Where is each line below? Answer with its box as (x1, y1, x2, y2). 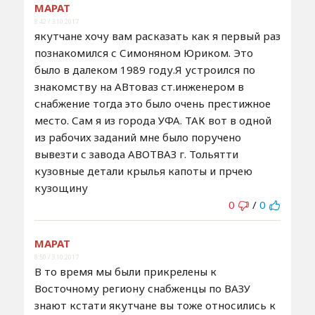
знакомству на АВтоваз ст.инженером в (34, 79, 244, 94)
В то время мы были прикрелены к (34, 264, 217, 278)
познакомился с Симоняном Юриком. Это (34, 45, 253, 60)
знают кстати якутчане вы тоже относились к (34, 297, 276, 312)
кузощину (34, 180, 88, 195)
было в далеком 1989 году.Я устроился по (34, 62, 255, 77)
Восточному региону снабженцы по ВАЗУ (34, 281, 250, 295)
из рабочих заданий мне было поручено (34, 129, 241, 144)
